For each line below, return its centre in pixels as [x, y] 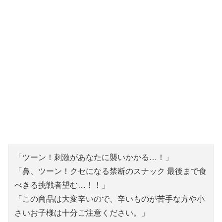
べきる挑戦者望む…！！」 [62, 185]
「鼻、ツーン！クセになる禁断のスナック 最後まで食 [111, 171]
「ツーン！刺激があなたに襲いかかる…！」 [94, 157]
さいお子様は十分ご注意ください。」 [82, 213]
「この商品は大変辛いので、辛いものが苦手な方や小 [110, 199]
